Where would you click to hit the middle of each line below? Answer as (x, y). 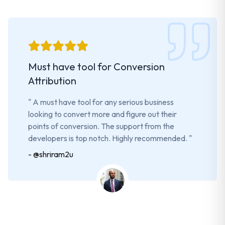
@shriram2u (53, 154)
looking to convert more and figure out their (102, 114)
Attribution (52, 81)
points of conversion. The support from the (101, 126)
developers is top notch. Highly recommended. (108, 138)
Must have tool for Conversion (96, 67)
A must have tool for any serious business (103, 102)
